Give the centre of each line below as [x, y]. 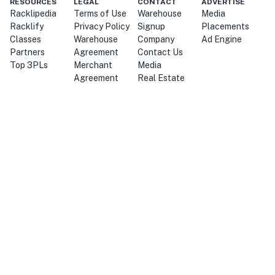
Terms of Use [100, 14]
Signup [151, 27]
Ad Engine [222, 40]
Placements [225, 27]
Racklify [27, 27]
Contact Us [160, 52]
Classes [25, 40]
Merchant [93, 65]
